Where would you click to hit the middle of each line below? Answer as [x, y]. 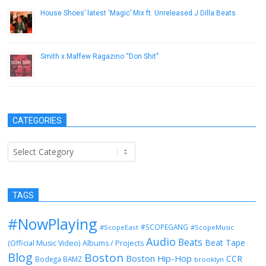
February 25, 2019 [68, 26]
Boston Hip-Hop [159, 258]
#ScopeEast [119, 227]
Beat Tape [225, 243]
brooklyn [209, 259]
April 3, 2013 [59, 69]
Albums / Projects [113, 243]
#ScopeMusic [212, 227]
